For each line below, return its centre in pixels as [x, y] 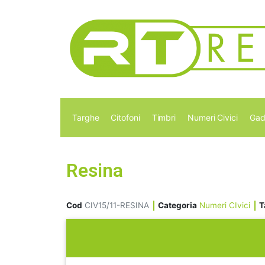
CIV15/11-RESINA [117, 206]
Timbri [164, 118]
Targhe [86, 118]
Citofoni [125, 118]
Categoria [177, 206]
